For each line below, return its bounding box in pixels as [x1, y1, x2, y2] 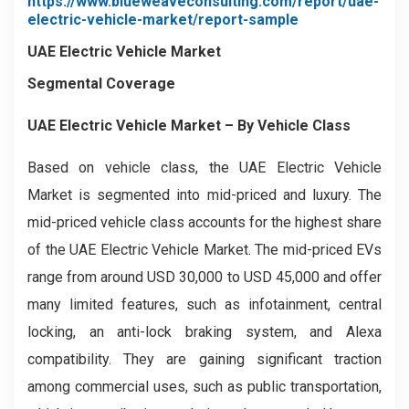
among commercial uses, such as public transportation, [27, 378, 382, 395]
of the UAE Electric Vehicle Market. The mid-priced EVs [27, 241, 382, 258]
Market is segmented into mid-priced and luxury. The [27, 186, 382, 204]
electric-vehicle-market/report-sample [27, 11, 299, 28]
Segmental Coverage [27, 75, 175, 92]
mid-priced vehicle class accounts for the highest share [27, 214, 382, 231]
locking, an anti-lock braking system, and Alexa [27, 323, 382, 341]
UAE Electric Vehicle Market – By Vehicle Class [27, 117, 351, 134]
